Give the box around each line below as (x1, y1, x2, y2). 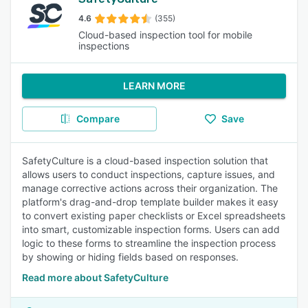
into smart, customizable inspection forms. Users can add (22, 223, 280, 235)
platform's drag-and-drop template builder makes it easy (22, 196, 278, 208)
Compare (76, 113, 120, 124)
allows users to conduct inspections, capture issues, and (22, 168, 275, 180)
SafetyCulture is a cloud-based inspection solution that (22, 155, 268, 166)
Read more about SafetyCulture (22, 272, 168, 283)
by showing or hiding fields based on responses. (22, 251, 239, 263)
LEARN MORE (122, 80, 186, 91)
